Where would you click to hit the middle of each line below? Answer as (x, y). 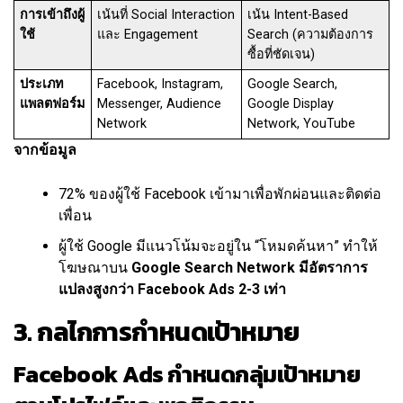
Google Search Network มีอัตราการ (250, 268)
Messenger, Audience (160, 104)
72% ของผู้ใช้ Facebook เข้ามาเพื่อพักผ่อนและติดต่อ (220, 194)
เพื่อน (75, 216)
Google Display (291, 104)
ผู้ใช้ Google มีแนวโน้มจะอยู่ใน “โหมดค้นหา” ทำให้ (218, 246)
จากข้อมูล (45, 150)
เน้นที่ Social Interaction (166, 15)
